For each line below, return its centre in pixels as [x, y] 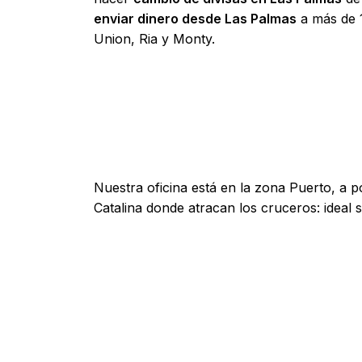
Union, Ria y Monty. [154, 38]
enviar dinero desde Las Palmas [195, 18]
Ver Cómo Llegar [162, 88]
